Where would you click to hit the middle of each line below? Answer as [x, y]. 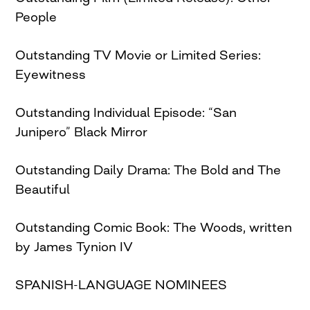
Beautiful [43, 189]
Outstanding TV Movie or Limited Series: [138, 54]
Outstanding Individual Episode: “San [126, 112]
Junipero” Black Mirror [82, 131]
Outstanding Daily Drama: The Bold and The [148, 169]
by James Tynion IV [74, 246]
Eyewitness [51, 74]
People [36, 16]
